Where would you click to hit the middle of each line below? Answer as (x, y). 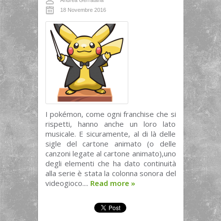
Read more (110, 183)
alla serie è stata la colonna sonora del (110, 173)
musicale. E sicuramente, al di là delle (110, 134)
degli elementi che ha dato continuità (110, 163)
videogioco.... (68, 183)
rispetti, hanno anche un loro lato (110, 124)
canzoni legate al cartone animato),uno (110, 153)
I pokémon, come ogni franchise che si (110, 114)
